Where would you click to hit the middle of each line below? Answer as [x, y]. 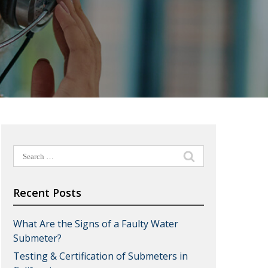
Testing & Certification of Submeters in [100, 256]
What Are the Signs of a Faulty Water [95, 224]
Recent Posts [47, 193]
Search [28, 152]
